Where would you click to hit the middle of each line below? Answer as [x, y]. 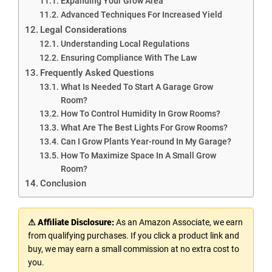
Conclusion [63, 183]
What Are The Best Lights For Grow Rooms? [144, 127]
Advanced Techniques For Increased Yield [141, 14]
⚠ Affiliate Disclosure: [71, 222]
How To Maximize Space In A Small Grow [138, 155]
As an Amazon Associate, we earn [178, 222]
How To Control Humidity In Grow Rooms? [140, 113]
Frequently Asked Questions [97, 73]
